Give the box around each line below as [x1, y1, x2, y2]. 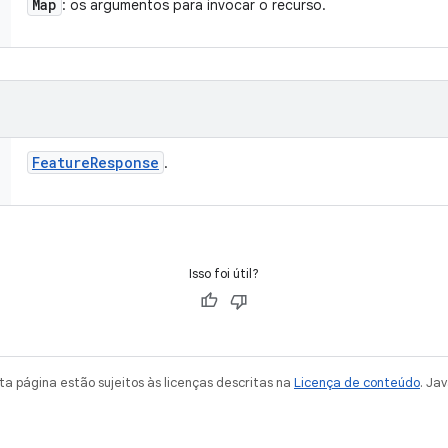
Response [90, 153, 159, 172]
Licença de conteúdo [294, 374, 420, 391]
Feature [32, 153, 90, 172]
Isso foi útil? [189, 265, 259, 282]
